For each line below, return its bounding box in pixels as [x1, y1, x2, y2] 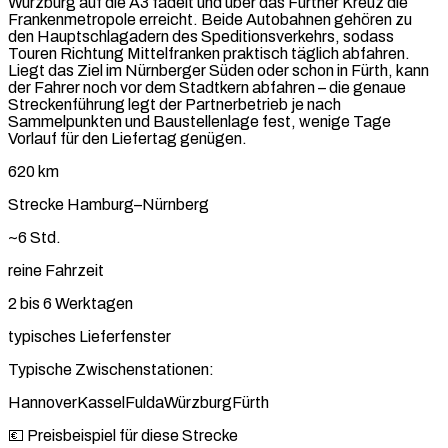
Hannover [8, 394, 77, 412]
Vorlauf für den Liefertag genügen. [8, 130, 247, 148]
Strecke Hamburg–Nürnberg [8, 196, 209, 214]
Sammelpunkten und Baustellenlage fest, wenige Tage [8, 113, 391, 131]
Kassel [77, 394, 125, 412]
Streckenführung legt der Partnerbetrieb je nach [8, 96, 341, 114]
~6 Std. [8, 229, 61, 247]
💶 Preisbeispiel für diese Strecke [8, 427, 238, 445]
